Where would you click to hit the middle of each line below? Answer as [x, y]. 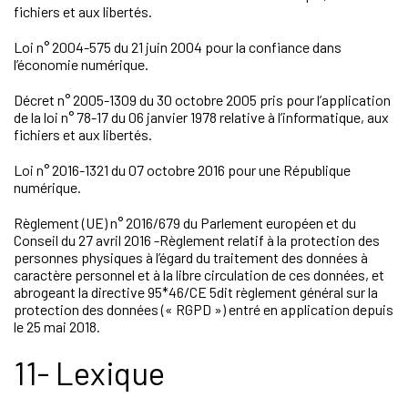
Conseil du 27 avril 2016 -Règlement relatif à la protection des [197, 240]
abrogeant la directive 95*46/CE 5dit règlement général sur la [196, 292]
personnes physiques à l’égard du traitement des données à [191, 257]
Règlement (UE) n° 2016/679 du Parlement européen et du [185, 223]
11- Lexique [89, 372]
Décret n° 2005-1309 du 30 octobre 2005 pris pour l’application [202, 100]
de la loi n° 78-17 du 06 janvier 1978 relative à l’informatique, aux [201, 117]
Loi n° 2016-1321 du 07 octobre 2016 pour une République [182, 170]
